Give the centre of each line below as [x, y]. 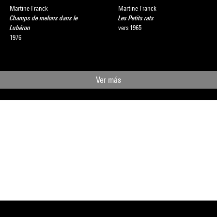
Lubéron [20, 28]
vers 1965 [130, 28]
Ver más [108, 80]
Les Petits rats [136, 18]
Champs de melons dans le [44, 18]
